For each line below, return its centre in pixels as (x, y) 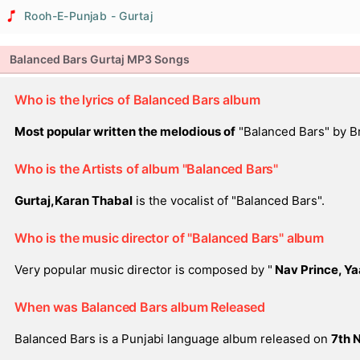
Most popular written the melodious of (125, 131)
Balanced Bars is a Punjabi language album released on (173, 339)
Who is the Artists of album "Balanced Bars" (147, 169)
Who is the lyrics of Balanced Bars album (137, 100)
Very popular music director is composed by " (143, 270)
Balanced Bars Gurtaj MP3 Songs (100, 59)
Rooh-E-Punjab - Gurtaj (88, 16)
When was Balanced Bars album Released (140, 307)
